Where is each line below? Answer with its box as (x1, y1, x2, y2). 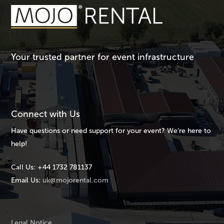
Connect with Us (11, 108, 80, 120)
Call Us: (11, 163, 36, 172)
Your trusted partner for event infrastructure (11, 51, 194, 63)
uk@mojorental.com (42, 176, 109, 185)
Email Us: (11, 176, 41, 185)
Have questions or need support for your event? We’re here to (11, 126, 211, 135)
